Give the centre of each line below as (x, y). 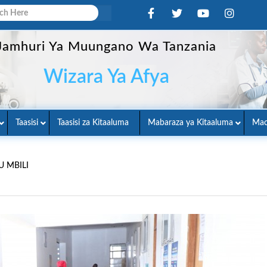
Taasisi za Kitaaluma (93, 123)
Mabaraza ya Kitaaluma (190, 123)
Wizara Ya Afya (107, 77)
